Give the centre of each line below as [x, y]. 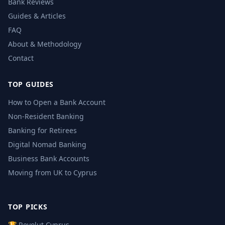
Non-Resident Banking [46, 116]
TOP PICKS [28, 207]
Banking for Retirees [42, 130]
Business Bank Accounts [49, 158]
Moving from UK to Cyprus [52, 173]
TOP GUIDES [31, 84]
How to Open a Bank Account [57, 102]
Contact [21, 58]
